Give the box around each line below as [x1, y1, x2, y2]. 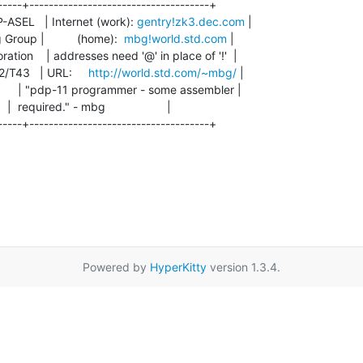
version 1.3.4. [207, 259, 280, 274]
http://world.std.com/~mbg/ [88, 65, 237, 79]
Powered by [83, 259, 150, 274]
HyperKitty [150, 259, 207, 274]
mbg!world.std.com [124, 31, 227, 45]
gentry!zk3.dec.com [137, 14, 245, 28]
